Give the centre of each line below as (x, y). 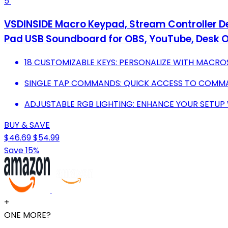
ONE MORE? (27, 215)
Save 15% (22, 150)
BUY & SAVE (27, 125)
